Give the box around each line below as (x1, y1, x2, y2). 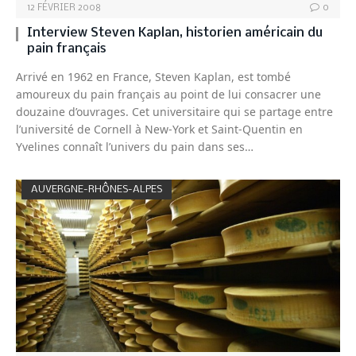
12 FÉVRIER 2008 (27, 3, 101, 14)
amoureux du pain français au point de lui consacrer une (16, 87, 321, 103)
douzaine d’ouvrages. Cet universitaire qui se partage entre (16, 104, 333, 120)
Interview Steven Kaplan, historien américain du (27, 26, 323, 41)
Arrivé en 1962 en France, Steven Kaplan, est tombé (16, 69, 291, 85)
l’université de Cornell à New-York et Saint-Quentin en (16, 122, 303, 137)
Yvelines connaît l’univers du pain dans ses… (16, 139, 253, 155)
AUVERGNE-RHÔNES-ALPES (31, 184, 162, 195)
